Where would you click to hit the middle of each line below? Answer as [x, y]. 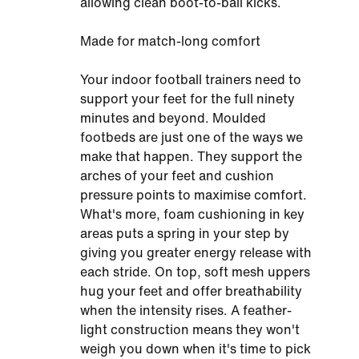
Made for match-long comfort [170, 41]
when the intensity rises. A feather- [186, 311]
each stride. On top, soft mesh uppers [195, 272]
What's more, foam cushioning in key [192, 214]
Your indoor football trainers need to [191, 80]
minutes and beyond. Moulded [173, 118]
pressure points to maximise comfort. [194, 195]
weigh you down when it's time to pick [196, 349]
